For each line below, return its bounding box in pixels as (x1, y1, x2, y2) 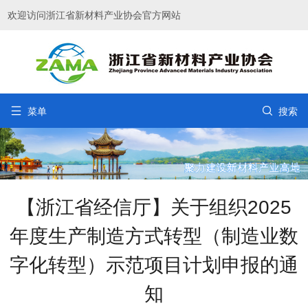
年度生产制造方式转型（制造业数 (10, 225, 298, 247)
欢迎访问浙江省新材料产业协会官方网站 (8, 10, 181, 21)
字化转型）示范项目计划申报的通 (10, 254, 298, 276)
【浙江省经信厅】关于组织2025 (16, 196, 291, 218)
